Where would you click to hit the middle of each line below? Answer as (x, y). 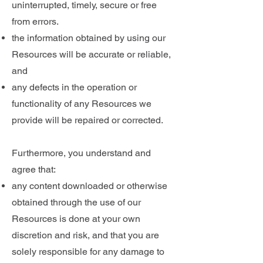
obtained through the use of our (76, 202)
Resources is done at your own (76, 219)
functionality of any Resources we (82, 104)
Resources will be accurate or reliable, (91, 54)
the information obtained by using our (89, 38)
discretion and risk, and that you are (85, 235)
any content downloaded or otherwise (90, 186)
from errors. (35, 21)
